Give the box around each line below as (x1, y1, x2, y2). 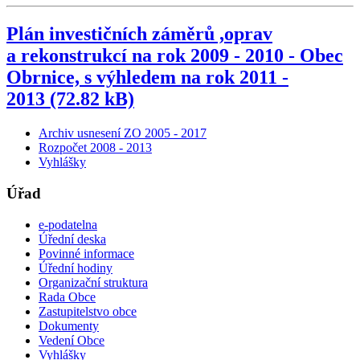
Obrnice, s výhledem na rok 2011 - (6, 67, 288, 88)
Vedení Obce (39, 333, 104, 347)
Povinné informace (39, 246, 134, 260)
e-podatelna (39, 217, 97, 231)
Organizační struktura (39, 275, 148, 289)
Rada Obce (39, 289, 96, 304)
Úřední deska (39, 231, 106, 246)
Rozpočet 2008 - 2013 (39, 141, 152, 155)
